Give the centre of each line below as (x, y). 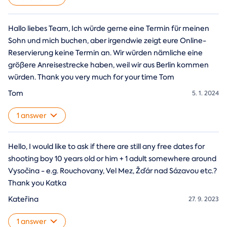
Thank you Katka (37, 183)
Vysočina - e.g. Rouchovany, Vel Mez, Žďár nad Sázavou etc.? (112, 171)
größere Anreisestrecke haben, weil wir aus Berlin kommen (108, 65)
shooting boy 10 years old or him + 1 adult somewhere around (112, 159)
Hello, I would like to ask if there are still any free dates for (106, 147)
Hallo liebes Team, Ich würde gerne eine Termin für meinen (109, 29)
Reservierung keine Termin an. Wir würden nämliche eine (105, 53)
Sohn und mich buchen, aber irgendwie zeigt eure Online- (107, 41)
